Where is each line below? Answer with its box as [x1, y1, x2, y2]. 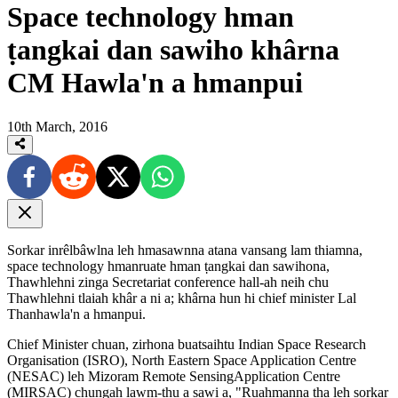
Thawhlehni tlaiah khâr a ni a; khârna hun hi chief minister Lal [7, 291, 356, 306]
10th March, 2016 [7, 118, 107, 134]
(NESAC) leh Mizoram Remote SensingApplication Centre [7, 369, 340, 385]
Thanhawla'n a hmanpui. [7, 306, 146, 322]
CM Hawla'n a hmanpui [7, 67, 303, 99]
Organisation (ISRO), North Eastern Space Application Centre [7, 353, 356, 369]
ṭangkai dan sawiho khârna [7, 34, 339, 67]
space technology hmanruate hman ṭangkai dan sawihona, [7, 259, 330, 275]
